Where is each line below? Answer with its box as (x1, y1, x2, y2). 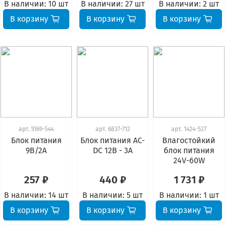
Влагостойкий (162, 136, 215, 146)
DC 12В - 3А (92, 146, 133, 156)
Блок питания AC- (80, 136, 145, 146)
